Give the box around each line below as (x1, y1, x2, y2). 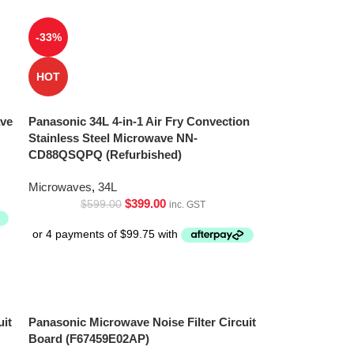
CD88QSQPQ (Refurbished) (28, 148, 183, 161)
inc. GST (169, 199, 206, 210)
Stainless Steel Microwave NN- (28, 131, 198, 145)
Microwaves (28, 180, 92, 194)
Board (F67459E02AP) (28, 332, 150, 346)
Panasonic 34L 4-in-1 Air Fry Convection (28, 115, 250, 128)
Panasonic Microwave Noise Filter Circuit (28, 315, 257, 330)
